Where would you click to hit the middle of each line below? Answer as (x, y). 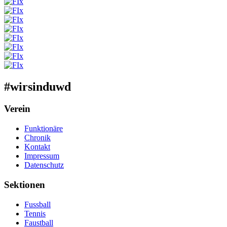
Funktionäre (44, 129)
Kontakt (37, 147)
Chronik (37, 138)
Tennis (35, 213)
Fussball (37, 204)
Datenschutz (44, 165)
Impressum (42, 156)
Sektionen (25, 184)
